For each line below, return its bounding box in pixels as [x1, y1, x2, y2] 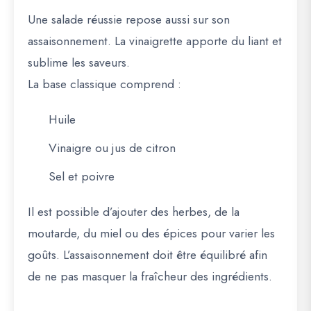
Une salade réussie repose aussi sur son [28, 10, 230, 29]
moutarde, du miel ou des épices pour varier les [28, 224, 275, 243]
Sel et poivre [49, 167, 115, 186]
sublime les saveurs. [28, 53, 130, 72]
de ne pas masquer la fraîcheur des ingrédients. [28, 267, 272, 286]
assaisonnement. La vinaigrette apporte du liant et [28, 32, 282, 51]
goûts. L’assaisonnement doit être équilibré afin [28, 246, 267, 264]
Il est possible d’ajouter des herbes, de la [28, 203, 239, 221]
